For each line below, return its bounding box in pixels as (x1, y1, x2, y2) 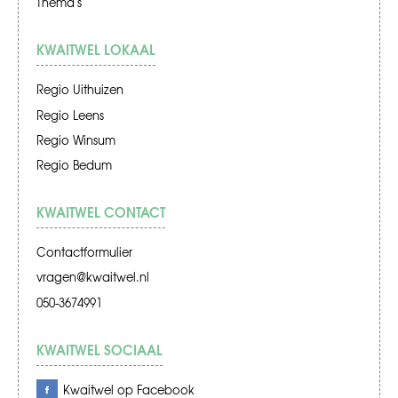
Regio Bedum (36, 155, 112, 173)
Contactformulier (36, 243, 132, 261)
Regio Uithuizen (36, 81, 123, 99)
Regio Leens (36, 106, 104, 123)
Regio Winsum (36, 131, 115, 148)
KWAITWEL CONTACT (36, 200, 165, 222)
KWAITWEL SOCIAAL (36, 338, 163, 360)
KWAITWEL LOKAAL (36, 38, 155, 60)
